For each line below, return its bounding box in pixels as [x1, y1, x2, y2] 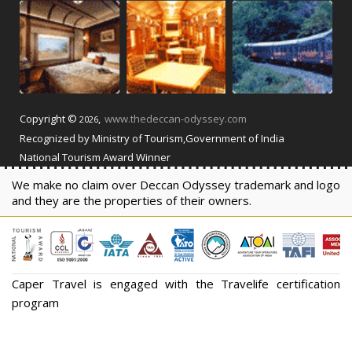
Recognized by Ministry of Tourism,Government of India [20, 131, 284, 146]
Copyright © [20, 112, 79, 126]
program [12, 295, 59, 311]
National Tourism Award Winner [20, 150, 170, 165]
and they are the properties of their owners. [12, 192, 251, 209]
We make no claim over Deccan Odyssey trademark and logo [12, 177, 340, 193]
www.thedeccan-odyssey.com [104, 112, 247, 126]
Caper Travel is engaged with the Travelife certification [12, 276, 340, 292]
